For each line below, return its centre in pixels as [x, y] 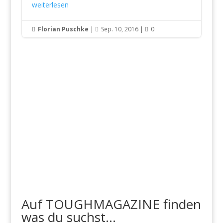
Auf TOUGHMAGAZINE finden [111, 204]
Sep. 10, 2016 [119, 29]
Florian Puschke [63, 29]
